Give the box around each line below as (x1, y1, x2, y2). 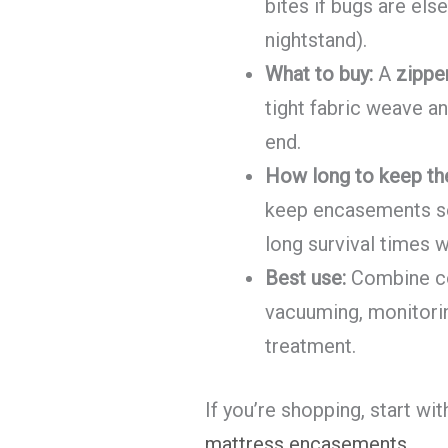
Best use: (265, 266, 347, 291)
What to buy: (265, 62, 374, 87)
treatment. (265, 334, 357, 359)
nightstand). (265, 28, 368, 53)
